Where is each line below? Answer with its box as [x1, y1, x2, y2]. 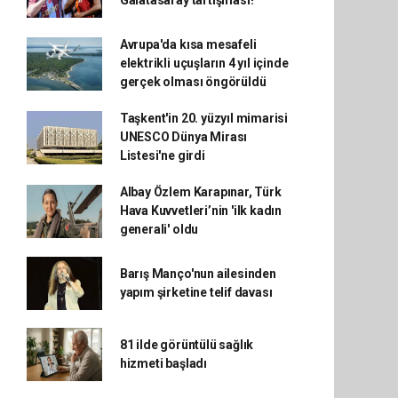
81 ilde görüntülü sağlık [119, 338, 254, 352]
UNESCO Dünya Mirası [119, 130, 248, 144]
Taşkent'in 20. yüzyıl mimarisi [119, 111, 289, 125]
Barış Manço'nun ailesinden [119, 267, 276, 281]
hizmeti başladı [119, 356, 207, 370]
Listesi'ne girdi [119, 148, 205, 163]
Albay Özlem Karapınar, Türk [119, 185, 282, 199]
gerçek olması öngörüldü [119, 75, 267, 89]
